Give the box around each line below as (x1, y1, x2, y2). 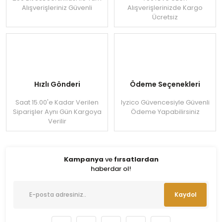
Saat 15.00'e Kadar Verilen (15, 98, 99, 107)
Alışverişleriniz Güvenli (22, 3, 92, 12)
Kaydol (174, 190, 197, 199)
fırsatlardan (113, 155, 159, 164)
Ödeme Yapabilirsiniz (130, 107, 200, 116)
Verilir (48, 116, 66, 126)
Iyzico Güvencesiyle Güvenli (120, 98, 210, 107)
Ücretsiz (152, 12, 178, 22)
